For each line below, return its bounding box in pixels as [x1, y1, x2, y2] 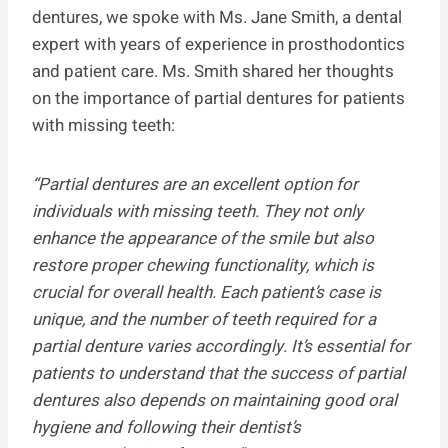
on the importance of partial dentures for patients [32, 85, 405, 111]
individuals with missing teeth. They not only [32, 198, 363, 224]
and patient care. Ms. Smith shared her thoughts [32, 58, 394, 84]
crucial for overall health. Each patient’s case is [32, 279, 381, 305]
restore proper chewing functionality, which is [32, 252, 374, 278]
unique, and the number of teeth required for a [32, 306, 376, 332]
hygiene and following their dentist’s [32, 414, 301, 440]
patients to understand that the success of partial [32, 360, 405, 386]
